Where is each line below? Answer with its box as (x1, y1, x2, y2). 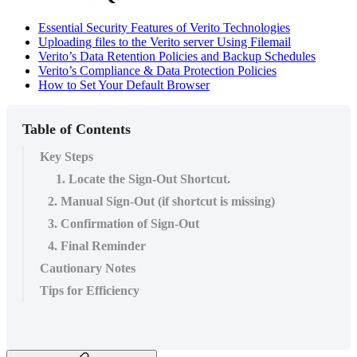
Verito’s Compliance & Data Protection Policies (38, 63, 277, 77)
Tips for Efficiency (40, 283, 139, 297)
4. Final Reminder (48, 238, 146, 253)
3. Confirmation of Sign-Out (48, 216, 199, 230)
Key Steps (40, 149, 93, 163)
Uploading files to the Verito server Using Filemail (38, 34, 291, 49)
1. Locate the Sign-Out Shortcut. (56, 171, 230, 186)
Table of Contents (22, 120, 131, 137)
